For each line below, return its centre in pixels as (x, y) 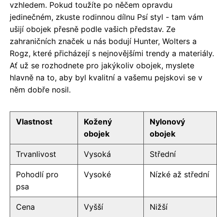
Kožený (98, 122)
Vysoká (97, 154)
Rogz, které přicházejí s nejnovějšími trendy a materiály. (112, 54)
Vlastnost (34, 122)
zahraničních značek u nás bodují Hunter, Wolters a (103, 41)
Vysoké (97, 175)
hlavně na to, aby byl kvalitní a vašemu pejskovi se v (106, 78)
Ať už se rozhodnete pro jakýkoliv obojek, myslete (102, 66)
